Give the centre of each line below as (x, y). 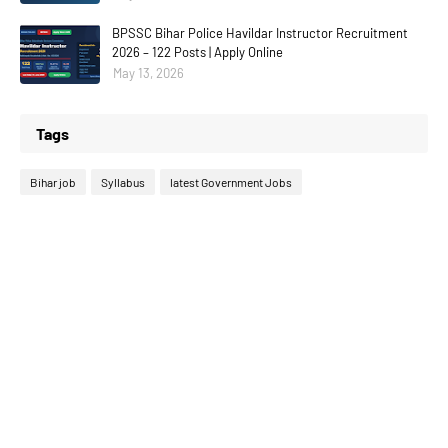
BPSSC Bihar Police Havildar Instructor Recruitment (260, 33)
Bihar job (53, 182)
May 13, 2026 (148, 73)
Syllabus (123, 182)
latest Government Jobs (231, 182)
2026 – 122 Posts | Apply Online (197, 52)
